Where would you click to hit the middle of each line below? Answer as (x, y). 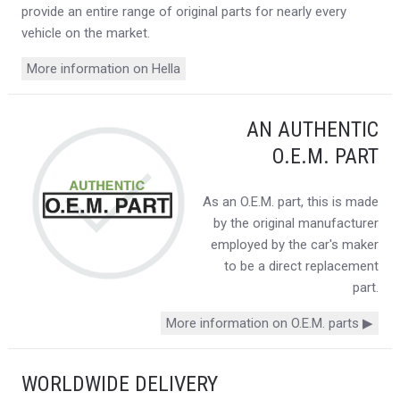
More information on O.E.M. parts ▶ (270, 323)
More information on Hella (103, 68)
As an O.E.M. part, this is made (291, 201)
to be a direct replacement (302, 266)
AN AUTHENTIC (313, 129)
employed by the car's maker (295, 244)
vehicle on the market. (85, 33)
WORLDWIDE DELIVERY (119, 383)
